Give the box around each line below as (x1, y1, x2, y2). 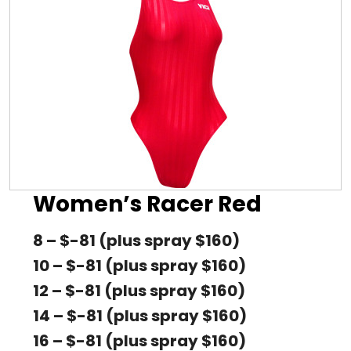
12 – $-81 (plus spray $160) (33, 280, 245, 302)
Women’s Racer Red (33, 189, 262, 219)
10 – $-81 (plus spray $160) (33, 255, 246, 277)
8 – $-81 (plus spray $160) (33, 230, 240, 252)
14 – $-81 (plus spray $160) (33, 305, 247, 327)
